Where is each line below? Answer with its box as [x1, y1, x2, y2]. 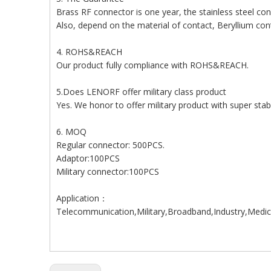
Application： [56, 192, 108, 204]
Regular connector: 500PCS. [56, 139, 165, 151]
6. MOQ [56, 126, 87, 137]
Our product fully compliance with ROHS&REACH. [56, 59, 249, 71]
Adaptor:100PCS [56, 152, 120, 164]
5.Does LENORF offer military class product [56, 86, 226, 97]
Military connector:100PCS [56, 166, 159, 177]
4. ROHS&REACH [56, 46, 122, 57]
